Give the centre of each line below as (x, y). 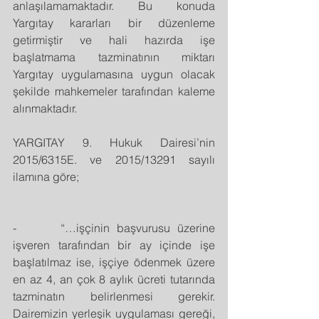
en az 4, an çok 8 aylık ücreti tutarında (114, 279)
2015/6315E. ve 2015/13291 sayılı (114, 159)
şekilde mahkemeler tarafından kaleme (114, 91)
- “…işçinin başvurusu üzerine (114, 228)
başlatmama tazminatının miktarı (114, 57)
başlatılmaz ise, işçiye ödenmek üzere (114, 262)
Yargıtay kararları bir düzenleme (114, 22)
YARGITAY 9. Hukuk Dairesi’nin (114, 142)
